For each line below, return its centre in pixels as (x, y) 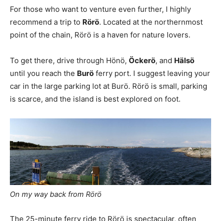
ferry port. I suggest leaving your (152, 73)
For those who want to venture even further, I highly (100, 9)
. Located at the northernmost (151, 22)
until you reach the (43, 73)
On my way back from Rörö (56, 194)
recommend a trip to (46, 22)
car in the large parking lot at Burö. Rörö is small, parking (109, 86)
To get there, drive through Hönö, (69, 60)
